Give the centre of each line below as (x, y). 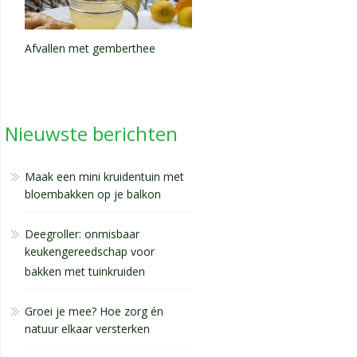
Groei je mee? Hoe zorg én (94, 312)
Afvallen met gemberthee (90, 49)
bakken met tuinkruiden (85, 273)
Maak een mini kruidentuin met (104, 177)
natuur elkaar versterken (87, 331)
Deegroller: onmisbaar (82, 234)
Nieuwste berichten (91, 134)
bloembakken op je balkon (93, 196)
